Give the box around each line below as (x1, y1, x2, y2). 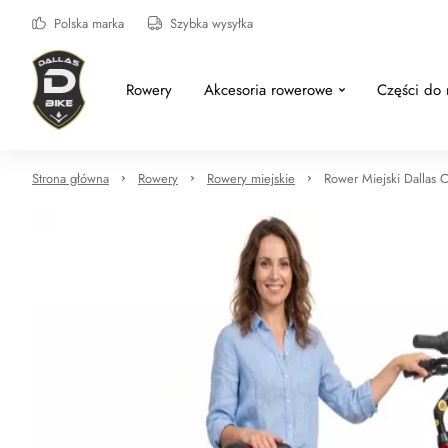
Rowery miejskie (207, 169, 295, 188)
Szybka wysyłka (170, 13, 253, 33)
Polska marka (54, 13, 124, 33)
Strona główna (32, 169, 109, 188)
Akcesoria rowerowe (203, 79, 333, 101)
